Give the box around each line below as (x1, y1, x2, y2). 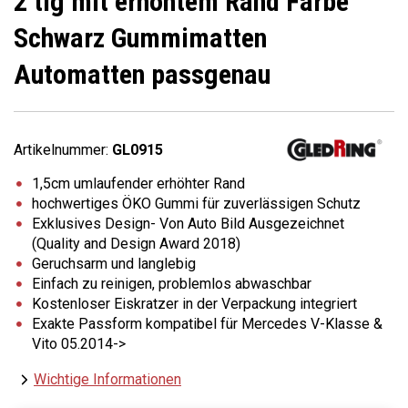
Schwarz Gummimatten (14, 22, 267, 55)
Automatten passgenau (14, 58, 270, 91)
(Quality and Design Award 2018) (32, 234, 240, 252)
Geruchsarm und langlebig (32, 254, 196, 272)
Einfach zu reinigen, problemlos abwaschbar (32, 274, 311, 292)
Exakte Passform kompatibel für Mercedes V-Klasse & (32, 314, 382, 332)
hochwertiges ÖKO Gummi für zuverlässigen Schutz (32, 194, 361, 212)
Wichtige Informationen (34, 370, 181, 388)
